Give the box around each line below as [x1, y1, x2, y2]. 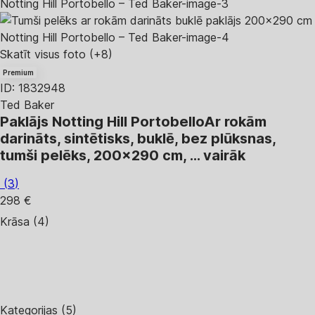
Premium [3, 68, 34, 77]
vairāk [203, 147, 245, 164]
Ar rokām [204, 113, 266, 130]
